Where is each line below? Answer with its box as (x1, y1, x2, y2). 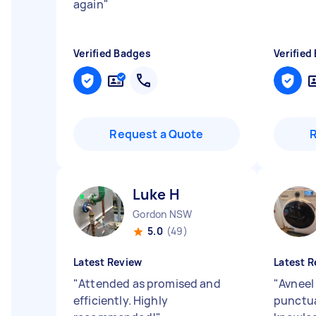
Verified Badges (73, 47, 151, 60)
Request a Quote (109, 126, 204, 142)
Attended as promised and (78, 276, 221, 291)
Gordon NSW (133, 207, 193, 221)
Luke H (133, 185, 179, 204)
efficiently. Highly (73, 293, 168, 308)
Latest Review (73, 255, 142, 269)
